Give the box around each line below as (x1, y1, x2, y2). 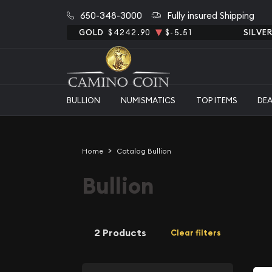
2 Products (94, 226, 146, 239)
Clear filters (171, 228, 221, 238)
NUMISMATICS (120, 95, 175, 105)
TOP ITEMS (195, 95, 237, 105)
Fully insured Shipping (166, 9, 254, 21)
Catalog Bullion (116, 146, 171, 155)
